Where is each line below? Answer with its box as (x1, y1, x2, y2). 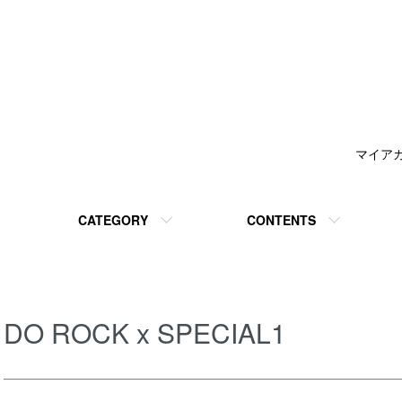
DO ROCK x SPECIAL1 (4, 313, 286, 352)
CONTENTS (246, 211, 316, 229)
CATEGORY (77, 211, 148, 229)
